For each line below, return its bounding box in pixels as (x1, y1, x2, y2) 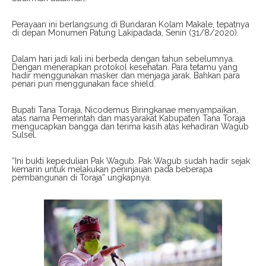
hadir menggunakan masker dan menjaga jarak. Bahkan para (12, 70, 240, 80)
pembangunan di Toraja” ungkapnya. (12, 172, 151, 182)
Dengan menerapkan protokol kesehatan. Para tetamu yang (12, 62, 237, 72)
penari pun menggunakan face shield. (12, 78, 156, 88)
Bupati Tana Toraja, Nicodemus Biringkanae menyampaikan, (12, 104, 238, 115)
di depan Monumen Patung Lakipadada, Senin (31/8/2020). (12, 27, 239, 37)
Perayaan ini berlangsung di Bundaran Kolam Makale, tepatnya (12, 19, 249, 29)
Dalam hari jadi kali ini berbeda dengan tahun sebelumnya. (12, 53, 235, 64)
